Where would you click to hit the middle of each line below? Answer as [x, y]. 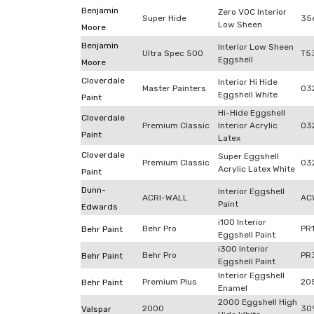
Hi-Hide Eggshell [252, 113]
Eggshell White [248, 95]
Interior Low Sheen [256, 47]
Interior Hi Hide [248, 82]
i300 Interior [243, 249]
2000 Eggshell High [258, 302]
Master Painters [174, 88]
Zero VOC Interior [252, 12]
